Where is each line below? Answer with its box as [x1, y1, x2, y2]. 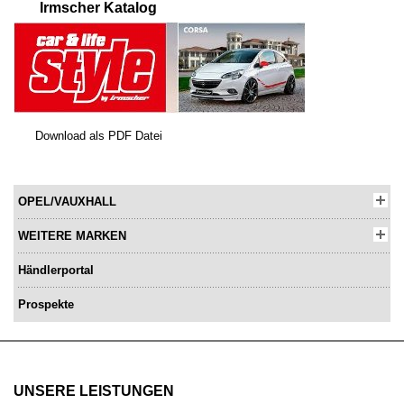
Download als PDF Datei [34, 129, 162, 143]
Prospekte [18, 298, 74, 312]
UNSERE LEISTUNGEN [14, 383, 174, 399]
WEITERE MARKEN [18, 229, 126, 243]
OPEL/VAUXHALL [18, 195, 116, 209]
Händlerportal [18, 263, 94, 278]
